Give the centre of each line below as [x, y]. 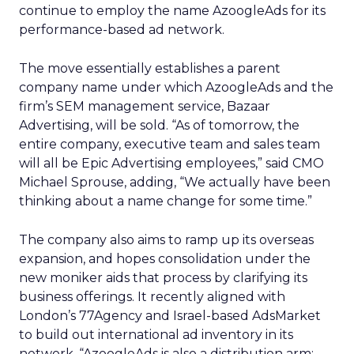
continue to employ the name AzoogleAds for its [172, 11]
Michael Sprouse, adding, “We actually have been [175, 182]
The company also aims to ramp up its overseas [166, 240]
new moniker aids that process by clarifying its [163, 278]
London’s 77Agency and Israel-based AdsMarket [170, 316]
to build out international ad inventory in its [156, 335]
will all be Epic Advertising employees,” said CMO [171, 163]
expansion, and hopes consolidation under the [165, 259]
